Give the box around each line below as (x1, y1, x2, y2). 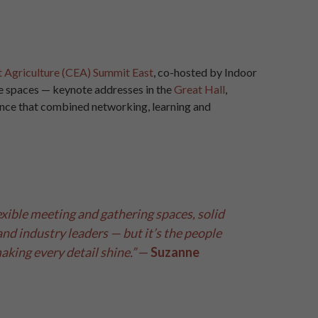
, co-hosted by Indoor (153, 65, 257, 79)
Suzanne (150, 244, 199, 261)
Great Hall (174, 82, 225, 97)
